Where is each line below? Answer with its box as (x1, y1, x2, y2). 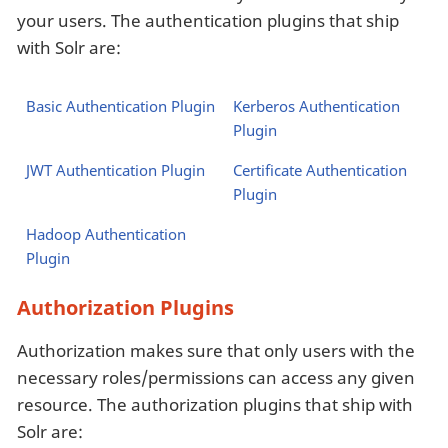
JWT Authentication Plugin (25, 160, 205, 181)
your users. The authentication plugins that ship (17, 8, 399, 32)
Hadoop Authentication (25, 224, 186, 245)
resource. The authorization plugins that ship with (17, 393, 413, 417)
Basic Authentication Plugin (25, 96, 215, 117)
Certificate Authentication (232, 160, 407, 181)
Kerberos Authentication (232, 96, 400, 117)
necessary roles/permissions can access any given (17, 366, 415, 390)
